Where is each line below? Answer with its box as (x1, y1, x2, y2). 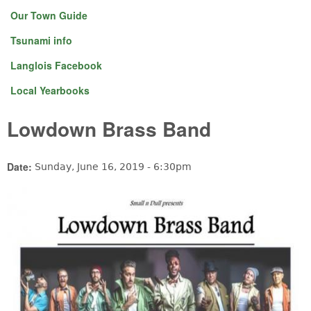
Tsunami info (10, 33, 72, 47)
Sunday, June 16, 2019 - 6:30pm (35, 160, 192, 172)
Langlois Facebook (10, 58, 102, 72)
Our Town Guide (10, 8, 87, 22)
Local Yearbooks (10, 83, 90, 97)
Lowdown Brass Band (7, 115, 211, 143)
